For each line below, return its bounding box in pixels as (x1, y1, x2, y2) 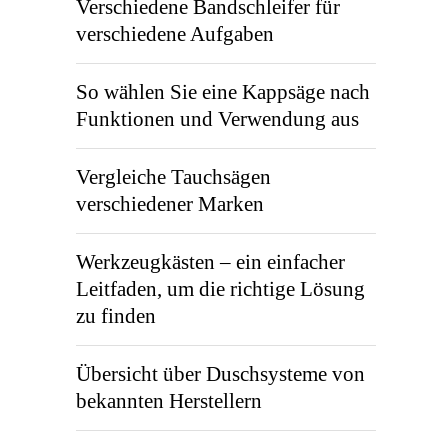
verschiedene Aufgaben (76, 22, 274, 46)
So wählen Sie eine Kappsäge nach (76, 80, 370, 104)
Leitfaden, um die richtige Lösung (76, 277, 365, 301)
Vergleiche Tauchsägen (76, 165, 271, 189)
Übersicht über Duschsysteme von (76, 362, 365, 386)
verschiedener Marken (76, 192, 264, 216)
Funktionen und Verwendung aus (76, 107, 359, 131)
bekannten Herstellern (76, 389, 262, 413)
